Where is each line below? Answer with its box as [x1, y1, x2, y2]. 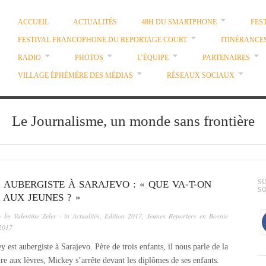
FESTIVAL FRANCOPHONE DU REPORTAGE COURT [17, 36, 187, 44]
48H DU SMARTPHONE [141, 18, 217, 26]
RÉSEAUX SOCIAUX [166, 72, 235, 80]
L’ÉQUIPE [137, 54, 169, 62]
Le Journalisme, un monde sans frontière [11, 112, 255, 129]
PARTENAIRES [202, 54, 250, 62]
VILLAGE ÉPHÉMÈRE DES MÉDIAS [17, 72, 133, 80]
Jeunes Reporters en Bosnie [147, 211, 228, 221]
